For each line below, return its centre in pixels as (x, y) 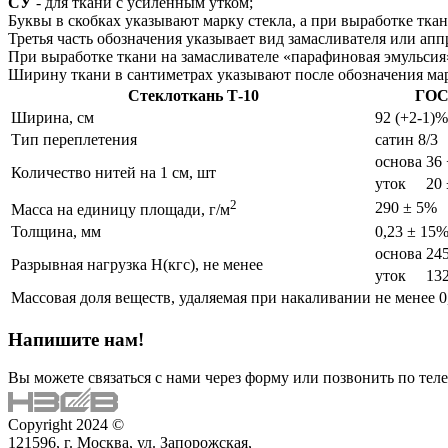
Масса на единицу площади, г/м (120, 210)
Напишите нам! (76, 339)
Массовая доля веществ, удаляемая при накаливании (191, 297)
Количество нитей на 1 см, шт (113, 172)
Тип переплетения (74, 139)
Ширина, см (52, 117)
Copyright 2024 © (66, 425)
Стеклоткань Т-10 (193, 95)
